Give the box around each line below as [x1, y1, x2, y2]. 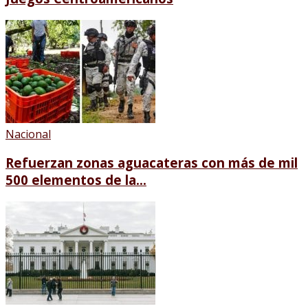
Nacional [5, 126, 51, 142]
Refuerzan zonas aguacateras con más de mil [5, 154, 298, 172]
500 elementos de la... [5, 171, 146, 189]
